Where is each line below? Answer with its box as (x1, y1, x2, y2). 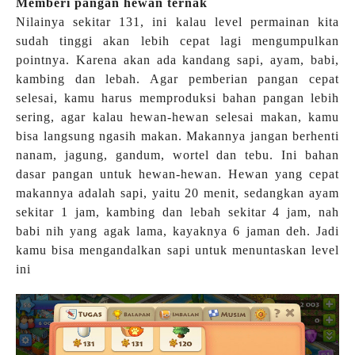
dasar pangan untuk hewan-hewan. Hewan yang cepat (16, 166, 339, 181)
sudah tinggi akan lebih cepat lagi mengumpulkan (16, 33, 339, 48)
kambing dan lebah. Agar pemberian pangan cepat (16, 71, 339, 86)
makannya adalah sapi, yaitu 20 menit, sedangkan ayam (16, 185, 339, 200)
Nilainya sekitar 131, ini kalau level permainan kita (16, 14, 339, 29)
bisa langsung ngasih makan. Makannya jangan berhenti (16, 128, 339, 143)
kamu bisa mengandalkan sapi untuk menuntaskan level (16, 242, 339, 257)
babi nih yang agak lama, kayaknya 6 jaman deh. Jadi (16, 223, 339, 238)
